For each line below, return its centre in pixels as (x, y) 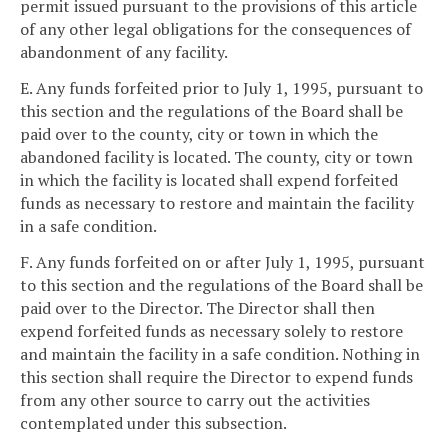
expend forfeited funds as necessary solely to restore (211, 331)
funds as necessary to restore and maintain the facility (217, 203)
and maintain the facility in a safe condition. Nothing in (220, 354)
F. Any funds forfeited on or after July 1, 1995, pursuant (222, 262)
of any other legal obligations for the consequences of (215, 29)
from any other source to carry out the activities (195, 400)
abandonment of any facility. (124, 52)
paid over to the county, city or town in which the (199, 134)
